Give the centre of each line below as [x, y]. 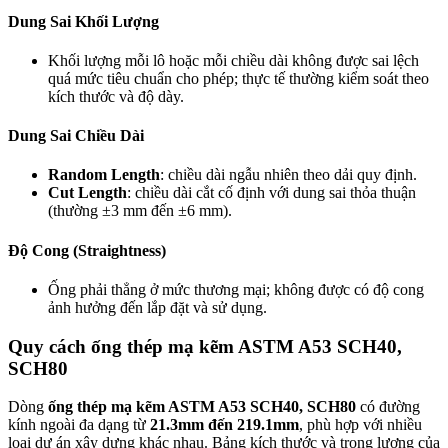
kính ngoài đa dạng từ [79, 425]
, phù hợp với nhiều [360, 425]
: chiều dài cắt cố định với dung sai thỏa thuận [271, 193]
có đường [388, 407]
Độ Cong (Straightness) [87, 250]
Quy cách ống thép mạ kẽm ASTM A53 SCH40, [205, 346]
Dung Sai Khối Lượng [83, 21]
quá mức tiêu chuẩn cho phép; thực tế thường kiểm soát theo [238, 78]
